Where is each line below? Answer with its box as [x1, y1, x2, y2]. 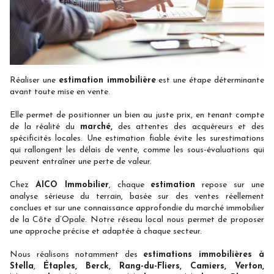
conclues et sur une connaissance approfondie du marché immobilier [10, 204, 264, 213]
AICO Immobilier [35, 180, 109, 190]
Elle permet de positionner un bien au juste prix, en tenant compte [10, 111, 264, 120]
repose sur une [195, 180, 265, 190]
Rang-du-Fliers [119, 262, 180, 272]
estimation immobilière [58, 76, 156, 86]
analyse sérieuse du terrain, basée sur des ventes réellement [10, 192, 264, 202]
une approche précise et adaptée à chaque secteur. [10, 227, 202, 237]
